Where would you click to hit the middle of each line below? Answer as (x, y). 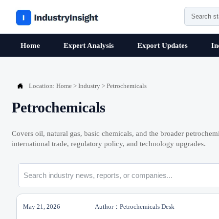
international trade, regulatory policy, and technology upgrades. (109, 144)
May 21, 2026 (42, 206)
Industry (89, 86)
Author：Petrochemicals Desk (135, 206)
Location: (43, 86)
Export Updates (162, 45)
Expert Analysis (89, 45)
